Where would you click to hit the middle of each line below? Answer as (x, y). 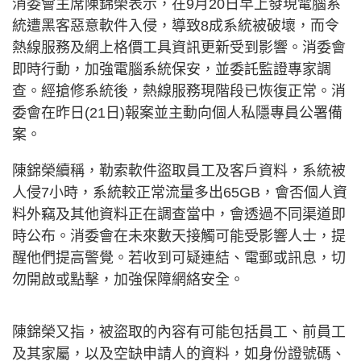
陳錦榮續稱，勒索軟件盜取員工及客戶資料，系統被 (179, 171)
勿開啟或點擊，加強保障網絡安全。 (128, 280)
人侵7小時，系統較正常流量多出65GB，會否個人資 (180, 193)
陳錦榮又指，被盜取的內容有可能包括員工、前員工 (179, 332)
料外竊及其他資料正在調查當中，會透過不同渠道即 (179, 215)
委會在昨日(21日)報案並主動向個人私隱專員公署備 (177, 113)
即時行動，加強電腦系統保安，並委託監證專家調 (172, 70)
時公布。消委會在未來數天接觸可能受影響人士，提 (179, 237)
